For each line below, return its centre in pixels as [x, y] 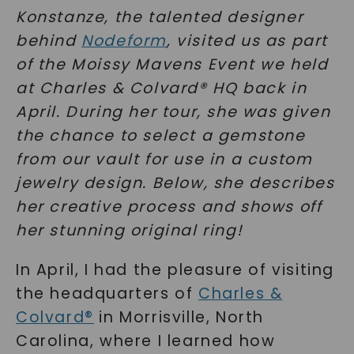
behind [49, 41]
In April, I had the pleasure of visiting [175, 270]
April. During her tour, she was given [173, 112]
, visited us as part [247, 41]
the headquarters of [107, 294]
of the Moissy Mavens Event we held [172, 64]
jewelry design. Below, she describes [175, 183]
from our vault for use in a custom [164, 159]
